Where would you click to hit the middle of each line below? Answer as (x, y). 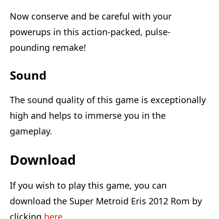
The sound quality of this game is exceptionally (108, 100)
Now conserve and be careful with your (91, 16)
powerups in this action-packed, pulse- (90, 32)
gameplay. (31, 131)
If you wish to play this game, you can (88, 186)
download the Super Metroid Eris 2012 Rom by (106, 201)
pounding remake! (48, 48)
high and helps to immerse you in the (88, 116)
